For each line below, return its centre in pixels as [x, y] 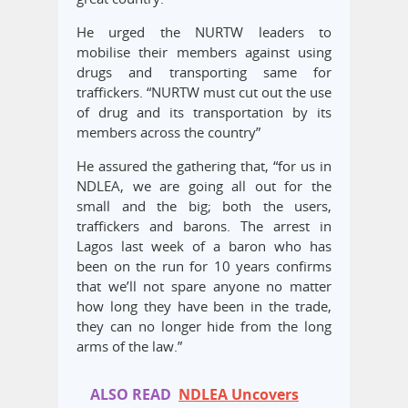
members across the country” [168, 133]
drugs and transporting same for [204, 72]
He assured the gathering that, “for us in [204, 166]
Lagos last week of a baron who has [204, 246]
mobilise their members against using [204, 52]
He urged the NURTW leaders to [204, 32]
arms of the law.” [129, 347]
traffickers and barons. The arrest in [204, 226]
